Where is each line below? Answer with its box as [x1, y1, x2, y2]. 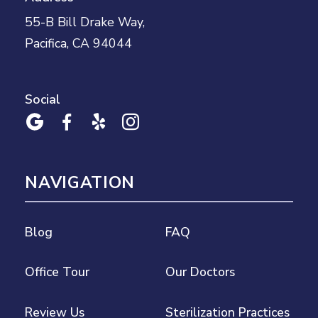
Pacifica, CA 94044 [25, 35, 133, 53]
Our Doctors [165, 263, 235, 281]
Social [25, 91, 61, 109]
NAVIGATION [25, 171, 136, 194]
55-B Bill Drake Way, [25, 13, 153, 31]
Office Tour [25, 263, 90, 281]
